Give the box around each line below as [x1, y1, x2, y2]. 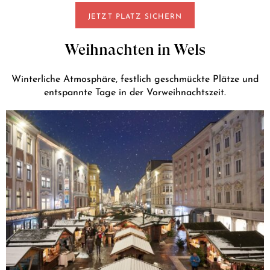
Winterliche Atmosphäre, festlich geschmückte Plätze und [11, 71, 259, 85]
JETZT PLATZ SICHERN [87, 10, 183, 20]
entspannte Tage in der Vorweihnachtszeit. [44, 84, 226, 98]
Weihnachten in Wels [64, 41, 206, 59]
